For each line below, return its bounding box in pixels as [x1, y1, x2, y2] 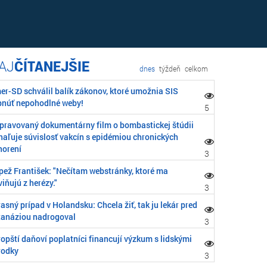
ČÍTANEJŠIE [14, 57, 89, 75]
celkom [185, 64, 208, 73]
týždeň [159, 64, 181, 73]
